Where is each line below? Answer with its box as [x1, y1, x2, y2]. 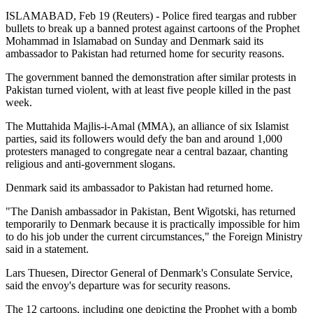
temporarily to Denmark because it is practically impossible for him [6, 217, 300, 230]
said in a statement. [6, 242, 89, 255]
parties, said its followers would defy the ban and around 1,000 [6, 132, 282, 145]
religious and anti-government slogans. [6, 157, 175, 170]
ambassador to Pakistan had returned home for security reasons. [6, 47, 284, 59]
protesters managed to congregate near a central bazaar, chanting [6, 145, 288, 157]
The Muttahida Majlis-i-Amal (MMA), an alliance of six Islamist [6, 119, 289, 132]
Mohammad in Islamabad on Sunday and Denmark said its [6, 34, 263, 47]
